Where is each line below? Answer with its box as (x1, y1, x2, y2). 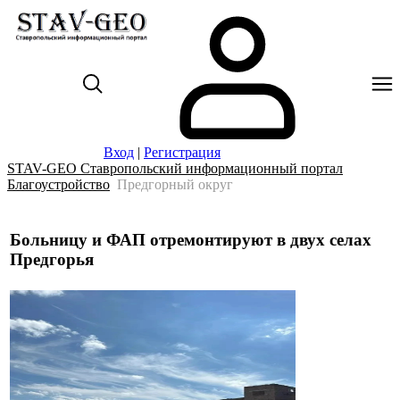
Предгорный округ (117, 177, 233, 192)
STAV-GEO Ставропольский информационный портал (7, 161, 343, 176)
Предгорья (10, 249, 94, 269)
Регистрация (144, 145, 221, 160)
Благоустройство (7, 177, 110, 192)
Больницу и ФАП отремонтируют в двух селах (10, 229, 371, 249)
